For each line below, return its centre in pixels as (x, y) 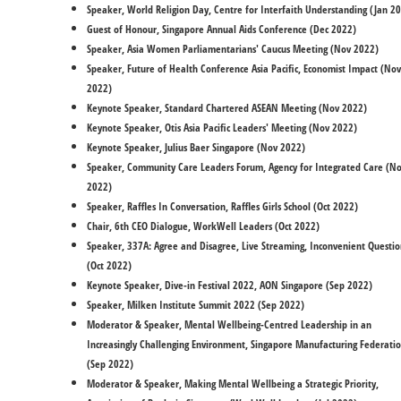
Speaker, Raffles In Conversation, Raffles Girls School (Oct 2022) (224, 206)
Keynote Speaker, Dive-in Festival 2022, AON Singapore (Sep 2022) (231, 285)
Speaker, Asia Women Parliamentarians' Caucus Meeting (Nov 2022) (234, 49)
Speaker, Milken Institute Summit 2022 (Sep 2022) (197, 305)
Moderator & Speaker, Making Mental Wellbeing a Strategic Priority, (233, 384)
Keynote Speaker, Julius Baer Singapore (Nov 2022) (196, 147)
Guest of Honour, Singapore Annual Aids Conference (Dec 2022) (222, 29)
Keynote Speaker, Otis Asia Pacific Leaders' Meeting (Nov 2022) (223, 128)
